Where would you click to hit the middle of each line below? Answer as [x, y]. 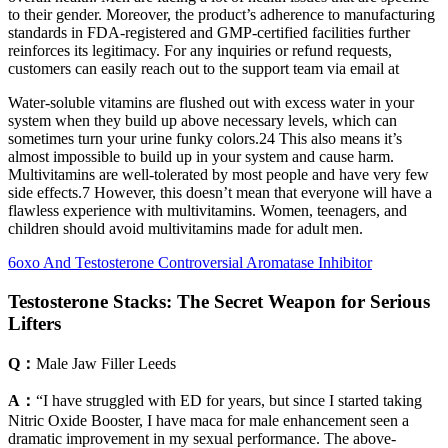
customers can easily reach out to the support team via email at [203, 69]
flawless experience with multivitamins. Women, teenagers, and [207, 211]
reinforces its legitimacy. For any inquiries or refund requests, [200, 51]
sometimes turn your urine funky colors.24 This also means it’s [205, 139]
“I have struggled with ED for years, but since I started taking [229, 400]
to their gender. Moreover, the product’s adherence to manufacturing [221, 15]
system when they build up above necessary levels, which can [202, 121]
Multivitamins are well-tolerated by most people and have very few [218, 175]
